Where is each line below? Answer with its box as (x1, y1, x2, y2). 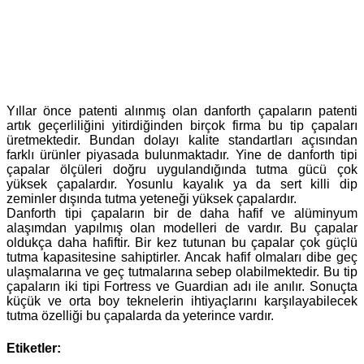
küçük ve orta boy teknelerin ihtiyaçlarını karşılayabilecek (6, 294, 357, 309)
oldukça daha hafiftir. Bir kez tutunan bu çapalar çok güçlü (6, 236, 357, 250)
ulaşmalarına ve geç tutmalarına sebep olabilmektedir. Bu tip (6, 265, 357, 279)
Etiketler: (6, 340, 61, 355)
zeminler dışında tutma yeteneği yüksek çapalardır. (6, 192, 297, 206)
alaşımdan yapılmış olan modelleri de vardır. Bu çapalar (6, 221, 357, 236)
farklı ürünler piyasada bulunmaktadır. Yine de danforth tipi (6, 148, 357, 162)
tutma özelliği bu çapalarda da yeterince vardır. (6, 309, 274, 323)
